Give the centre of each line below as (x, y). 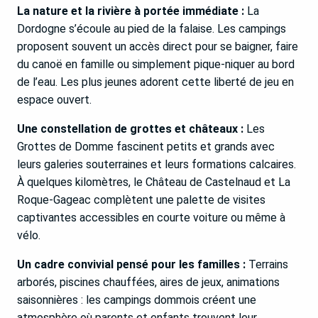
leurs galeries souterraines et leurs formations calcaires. (157, 165)
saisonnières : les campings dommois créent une (137, 300)
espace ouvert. (54, 100)
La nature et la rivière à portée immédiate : (131, 11)
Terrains (267, 265)
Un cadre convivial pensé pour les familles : (131, 265)
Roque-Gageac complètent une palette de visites (141, 200)
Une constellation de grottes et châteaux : (130, 129)
